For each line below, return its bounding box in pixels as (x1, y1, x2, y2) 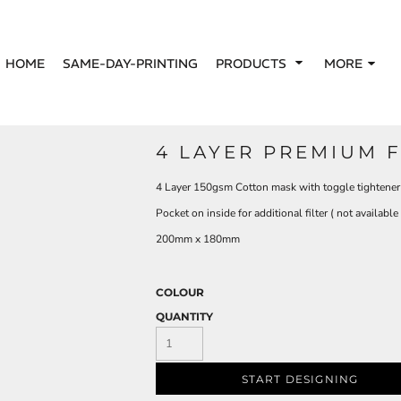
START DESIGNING (241, 372, 359, 387)
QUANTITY (156, 310, 213, 323)
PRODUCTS (215, 55, 290, 72)
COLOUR (156, 286, 204, 299)
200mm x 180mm (156, 232, 240, 246)
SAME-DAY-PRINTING (62, 55, 198, 72)
